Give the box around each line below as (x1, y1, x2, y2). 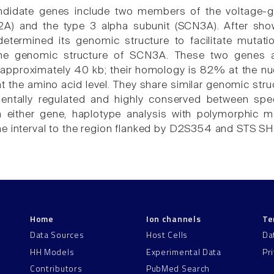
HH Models (30, 245, 75, 258)
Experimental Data (146, 245, 221, 258)
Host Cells (146, 228, 188, 242)
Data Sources (30, 228, 84, 242)
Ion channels (146, 212, 201, 225)
